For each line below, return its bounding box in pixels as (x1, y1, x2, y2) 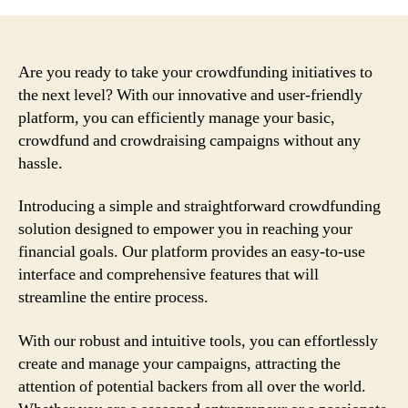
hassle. (18, 152, 63, 174)
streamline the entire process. (18, 287, 209, 308)
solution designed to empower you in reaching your (18, 219, 352, 240)
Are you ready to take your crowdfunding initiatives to (18, 61, 372, 83)
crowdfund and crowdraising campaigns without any (18, 129, 361, 151)
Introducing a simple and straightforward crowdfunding (18, 196, 381, 217)
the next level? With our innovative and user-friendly (18, 84, 362, 106)
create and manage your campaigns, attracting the (18, 352, 341, 374)
